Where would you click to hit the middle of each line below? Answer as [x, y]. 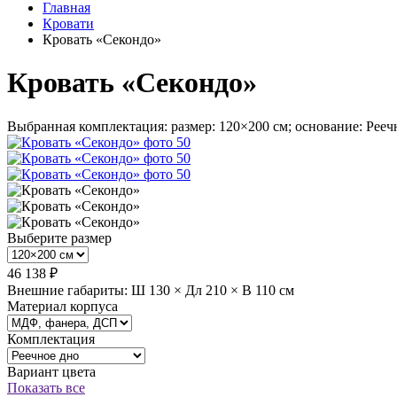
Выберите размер [59, 237]
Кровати [68, 23]
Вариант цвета [51, 371]
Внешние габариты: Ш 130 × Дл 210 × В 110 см [151, 290]
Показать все [46, 387]
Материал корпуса [62, 306]
